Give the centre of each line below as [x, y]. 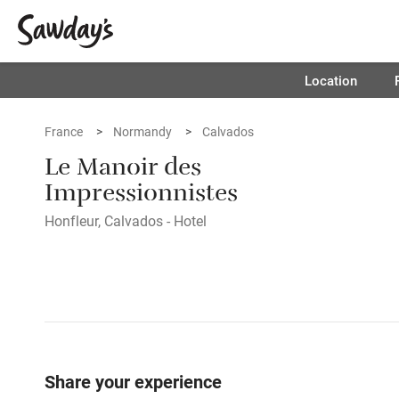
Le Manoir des [123, 171]
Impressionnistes [141, 196]
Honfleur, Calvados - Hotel [126, 220]
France [64, 131]
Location [330, 80]
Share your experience [133, 381]
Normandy [142, 131]
